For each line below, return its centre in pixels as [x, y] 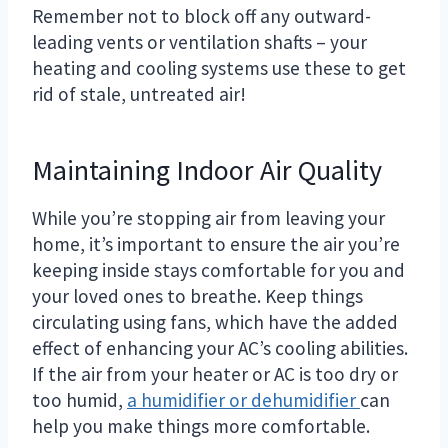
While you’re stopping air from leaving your [208, 217]
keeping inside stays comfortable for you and [218, 269]
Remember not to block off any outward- [201, 15]
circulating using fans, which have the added [215, 321]
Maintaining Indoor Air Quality [207, 169]
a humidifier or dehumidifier [243, 399]
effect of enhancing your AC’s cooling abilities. [220, 347]
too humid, [79, 399]
